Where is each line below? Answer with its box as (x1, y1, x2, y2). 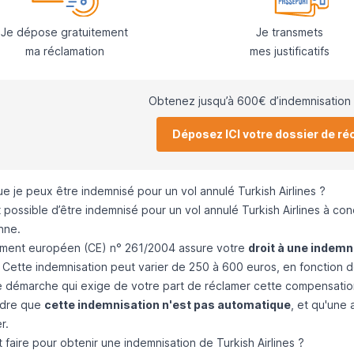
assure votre (175, 241, 248, 255)
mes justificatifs (249, 44, 330, 58)
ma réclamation (24, 44, 104, 58)
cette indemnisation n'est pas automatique (43, 298, 291, 312)
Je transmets (255, 25, 323, 40)
